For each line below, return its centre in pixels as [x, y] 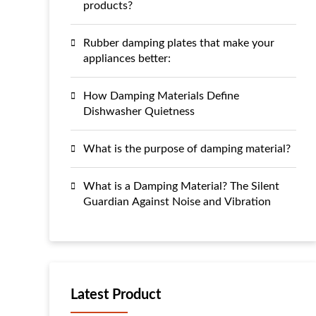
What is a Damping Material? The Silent [181, 186]
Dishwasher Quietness [139, 111]
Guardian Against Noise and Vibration [177, 202]
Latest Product [116, 295]
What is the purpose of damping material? [187, 149]
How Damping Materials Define [161, 96]
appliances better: [127, 59]
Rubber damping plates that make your [179, 43]
